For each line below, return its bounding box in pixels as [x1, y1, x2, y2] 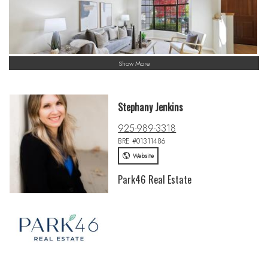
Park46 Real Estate [118, 172, 192, 187]
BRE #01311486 [118, 135, 166, 147]
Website [132, 151, 154, 160]
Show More [118, 58, 150, 68]
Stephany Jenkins [118, 100, 184, 115]
